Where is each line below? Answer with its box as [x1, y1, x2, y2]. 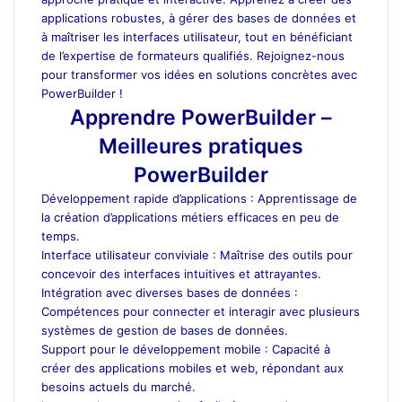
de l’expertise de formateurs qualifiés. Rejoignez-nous [41, 48, 345, 63]
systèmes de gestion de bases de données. [41, 322, 288, 337]
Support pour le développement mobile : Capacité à [41, 341, 330, 356]
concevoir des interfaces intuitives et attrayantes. [41, 266, 321, 281]
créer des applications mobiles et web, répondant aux [41, 360, 344, 375]
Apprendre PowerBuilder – [70, 104, 332, 130]
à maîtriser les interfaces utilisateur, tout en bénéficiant [41, 29, 353, 44]
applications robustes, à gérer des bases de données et [41, 10, 356, 25]
